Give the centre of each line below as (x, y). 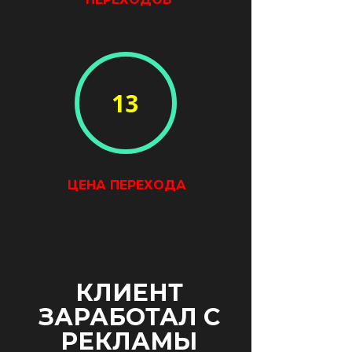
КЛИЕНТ (129, 292)
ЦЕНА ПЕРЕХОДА (126, 185)
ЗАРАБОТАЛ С (129, 317)
